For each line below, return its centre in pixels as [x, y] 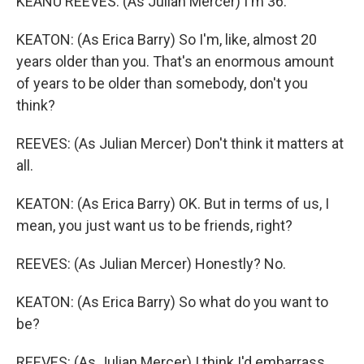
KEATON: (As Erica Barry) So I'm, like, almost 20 [167, 39]
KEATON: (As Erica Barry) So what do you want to [172, 302]
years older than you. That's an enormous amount [175, 61]
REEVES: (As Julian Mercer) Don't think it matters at [180, 143]
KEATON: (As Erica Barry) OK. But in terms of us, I [173, 204]
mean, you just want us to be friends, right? [154, 225]
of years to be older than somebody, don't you [162, 83]
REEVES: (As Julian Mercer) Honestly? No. [151, 264]
